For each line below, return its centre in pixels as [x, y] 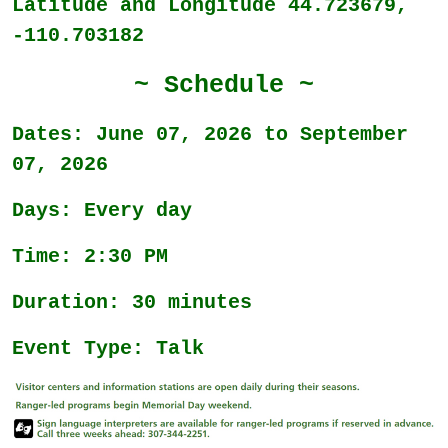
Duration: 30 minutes [132, 303]
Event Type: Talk [108, 349]
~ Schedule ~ [224, 86]
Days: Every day [102, 211]
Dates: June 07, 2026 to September [210, 135]
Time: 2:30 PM [90, 257]
